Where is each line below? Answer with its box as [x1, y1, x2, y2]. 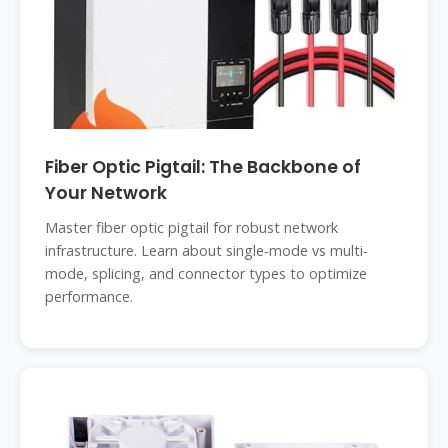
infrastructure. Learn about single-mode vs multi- [45, 241, 368, 260]
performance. [45, 287, 133, 306]
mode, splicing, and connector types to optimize [45, 264, 367, 283]
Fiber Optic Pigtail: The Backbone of [45, 155, 361, 179]
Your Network [45, 181, 167, 205]
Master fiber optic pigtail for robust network [45, 218, 338, 237]
